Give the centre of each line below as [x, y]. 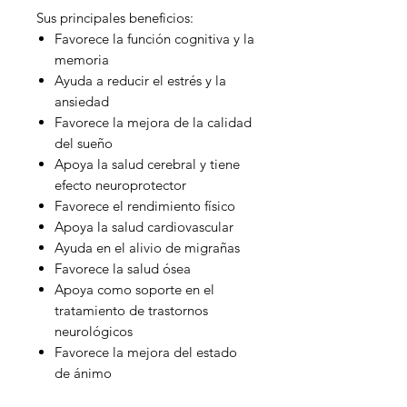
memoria [82, 60]
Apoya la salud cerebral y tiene [147, 164]
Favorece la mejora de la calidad [153, 123]
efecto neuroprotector [120, 185]
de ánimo [83, 373]
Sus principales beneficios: [115, 18]
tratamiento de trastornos [131, 311]
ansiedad [82, 102]
